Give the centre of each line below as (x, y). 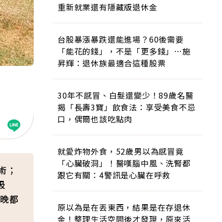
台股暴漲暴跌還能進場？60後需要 (121, 39)
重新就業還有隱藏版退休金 (108, 7)
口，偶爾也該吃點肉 (95, 119)
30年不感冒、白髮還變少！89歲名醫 (126, 95)
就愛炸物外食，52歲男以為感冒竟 (121, 151)
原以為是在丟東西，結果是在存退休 (124, 207)
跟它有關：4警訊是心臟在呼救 (114, 175)
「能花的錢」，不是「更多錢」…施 (124, 51)
